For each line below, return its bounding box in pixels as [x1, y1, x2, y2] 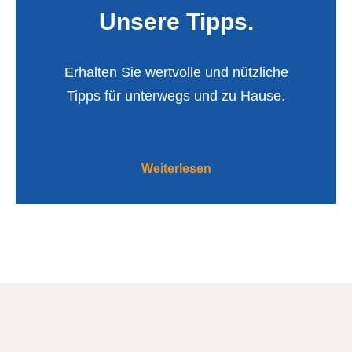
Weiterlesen [141, 162, 211, 175]
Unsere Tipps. [98, 9, 254, 35]
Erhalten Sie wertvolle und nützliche [64, 64, 288, 80]
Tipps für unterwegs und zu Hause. [67, 88, 285, 104]
